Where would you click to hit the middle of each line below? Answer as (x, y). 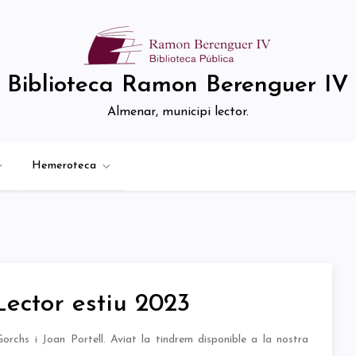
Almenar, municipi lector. (178, 112)
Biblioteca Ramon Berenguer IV (178, 85)
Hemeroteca (64, 166)
